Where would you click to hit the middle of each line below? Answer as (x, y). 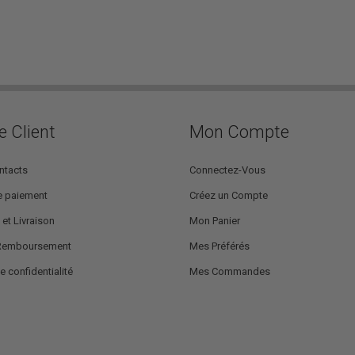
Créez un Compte (229, 195)
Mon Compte (239, 132)
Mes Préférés (219, 246)
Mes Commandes (230, 271)
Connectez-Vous (227, 170)
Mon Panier (215, 220)
